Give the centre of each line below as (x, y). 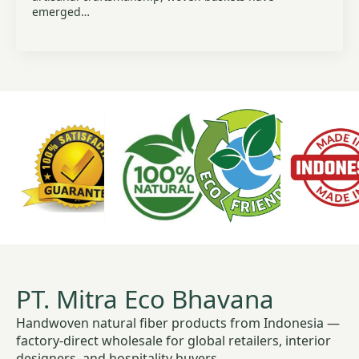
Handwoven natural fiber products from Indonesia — (178, 323)
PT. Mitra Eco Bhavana (145, 298)
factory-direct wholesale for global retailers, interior (173, 340)
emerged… (61, 11)
